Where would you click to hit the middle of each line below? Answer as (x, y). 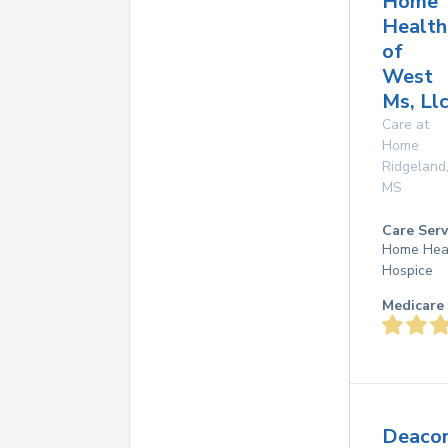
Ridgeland (414, 166)
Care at (405, 124)
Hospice (407, 270)
